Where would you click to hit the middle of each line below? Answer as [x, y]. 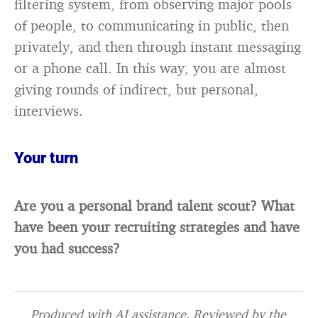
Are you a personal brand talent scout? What [154, 205]
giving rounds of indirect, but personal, [136, 89]
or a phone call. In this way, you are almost [150, 68]
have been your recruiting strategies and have [157, 227]
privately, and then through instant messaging [158, 46]
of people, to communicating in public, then [152, 25]
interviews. [49, 110]
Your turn [46, 158]
